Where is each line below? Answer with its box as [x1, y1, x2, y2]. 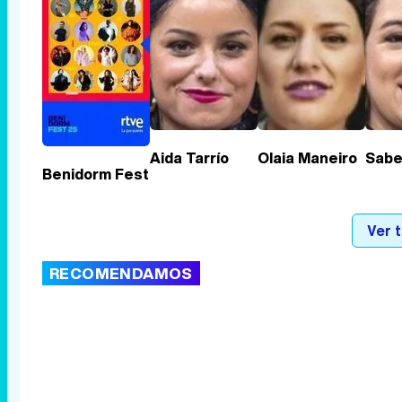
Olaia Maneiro [258, 146, 357, 169]
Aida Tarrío [150, 146, 229, 169]
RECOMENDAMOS [49, 262, 193, 284]
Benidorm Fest [42, 163, 149, 185]
